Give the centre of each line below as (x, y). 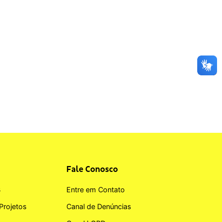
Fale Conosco (92, 169)
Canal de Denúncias (99, 206)
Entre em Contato (96, 189)
